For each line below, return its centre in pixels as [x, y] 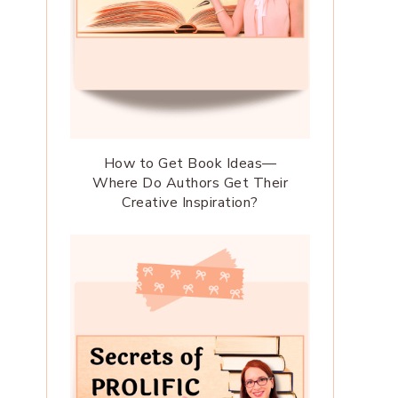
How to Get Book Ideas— [190, 164]
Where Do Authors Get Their [190, 183]
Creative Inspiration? [190, 203]
